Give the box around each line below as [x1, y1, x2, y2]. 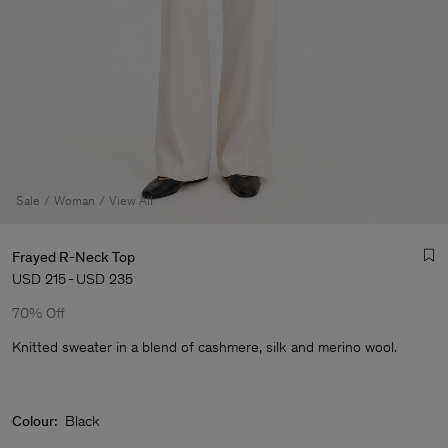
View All [109, 193, 153, 208]
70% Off [12, 304, 65, 322]
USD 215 [12, 270, 66, 288]
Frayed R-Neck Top [12, 248, 135, 266]
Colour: [12, 412, 57, 430]
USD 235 [76, 270, 133, 288]
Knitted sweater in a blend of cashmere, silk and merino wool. [12, 338, 397, 356]
